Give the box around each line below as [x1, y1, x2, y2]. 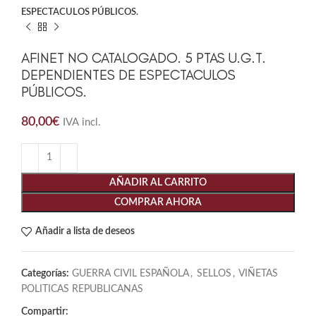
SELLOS [197, 268, 231, 279]
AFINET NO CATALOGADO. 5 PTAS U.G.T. [21, 49, 266, 66]
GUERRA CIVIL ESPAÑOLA [72, 268, 189, 279]
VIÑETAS [238, 268, 278, 279]
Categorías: [21, 268, 69, 279]
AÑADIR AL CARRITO [109, 177, 207, 188]
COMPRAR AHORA [114, 197, 202, 207]
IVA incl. [63, 116, 101, 128]
